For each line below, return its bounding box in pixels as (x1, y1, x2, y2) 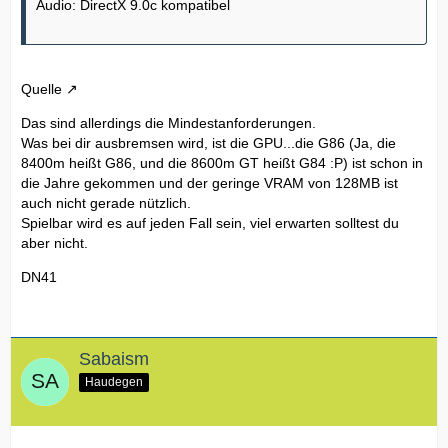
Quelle (21, 81, 62, 98)
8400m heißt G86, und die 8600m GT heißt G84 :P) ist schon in (21, 155, 423, 172)
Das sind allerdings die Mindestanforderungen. (21, 115, 316, 132)
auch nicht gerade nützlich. (21, 195, 191, 212)
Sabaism (79, 349, 149, 370)
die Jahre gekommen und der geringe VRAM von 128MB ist (21, 175, 398, 192)
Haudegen (85, 375, 143, 390)
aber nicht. (21, 235, 88, 252)
